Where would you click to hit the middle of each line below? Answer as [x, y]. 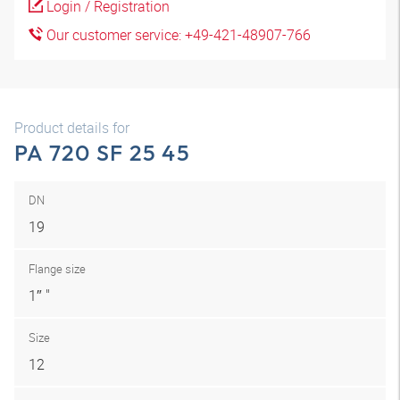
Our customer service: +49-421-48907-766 [177, 35]
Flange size [57, 269]
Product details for [72, 128]
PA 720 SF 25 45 [102, 153]
